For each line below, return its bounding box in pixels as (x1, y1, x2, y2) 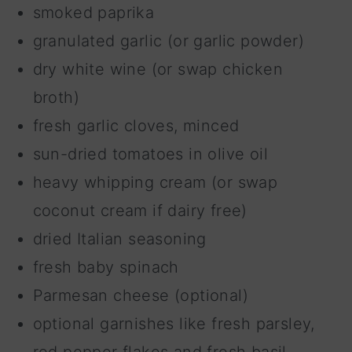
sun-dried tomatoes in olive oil (32, 144, 269, 163)
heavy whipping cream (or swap (32, 172, 278, 192)
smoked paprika (32, 2, 155, 22)
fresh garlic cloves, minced (32, 115, 240, 135)
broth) (32, 87, 80, 107)
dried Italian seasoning (32, 229, 207, 248)
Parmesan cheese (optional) (32, 285, 249, 305)
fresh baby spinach (32, 257, 179, 277)
